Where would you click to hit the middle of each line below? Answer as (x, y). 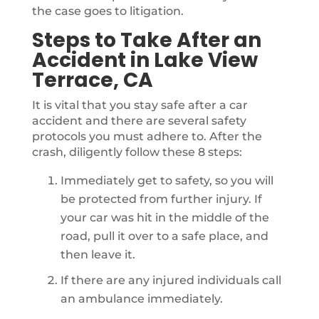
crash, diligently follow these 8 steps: (137, 152)
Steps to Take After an (146, 40)
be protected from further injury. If (161, 199)
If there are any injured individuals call (171, 280)
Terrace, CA (92, 80)
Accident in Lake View (145, 60)
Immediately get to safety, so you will (167, 181)
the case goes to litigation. (108, 11)
